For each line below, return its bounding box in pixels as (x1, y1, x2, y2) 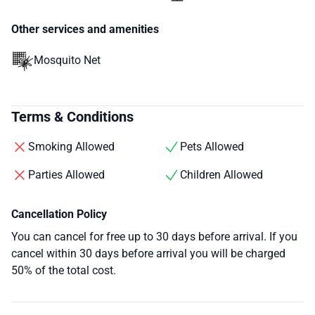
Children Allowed (180, 167, 263, 181)
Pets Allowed (180, 139, 244, 153)
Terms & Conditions (11, 108, 134, 125)
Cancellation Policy (11, 207, 107, 221)
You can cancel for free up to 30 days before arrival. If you (11, 229, 297, 243)
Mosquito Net (34, 53, 101, 67)
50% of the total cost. (11, 263, 116, 277)
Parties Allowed (28, 167, 105, 181)
